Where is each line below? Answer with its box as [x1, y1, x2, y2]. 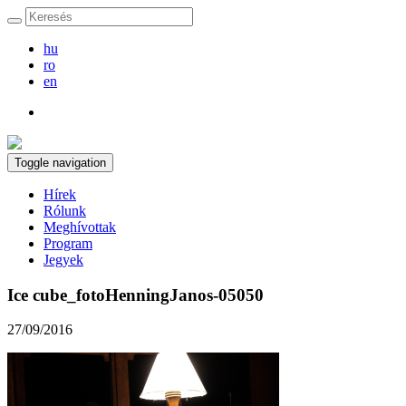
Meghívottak [43, 219, 116, 235]
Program [43, 236, 92, 251]
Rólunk [43, 203, 86, 218]
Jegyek [43, 252, 83, 267]
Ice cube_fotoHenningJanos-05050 [7, 285, 264, 304]
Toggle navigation [14, 156, 106, 169]
